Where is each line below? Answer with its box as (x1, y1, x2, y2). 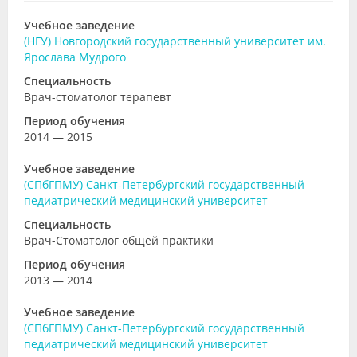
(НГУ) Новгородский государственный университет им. (24, 33, 326, 49)
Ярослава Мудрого (24, 49, 126, 65)
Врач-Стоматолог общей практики (24, 233, 214, 248)
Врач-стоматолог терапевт (24, 89, 171, 104)
